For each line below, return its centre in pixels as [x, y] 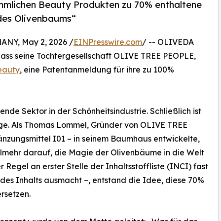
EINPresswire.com [108, 42]
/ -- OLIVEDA [168, 42]
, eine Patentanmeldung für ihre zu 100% [97, 69]
